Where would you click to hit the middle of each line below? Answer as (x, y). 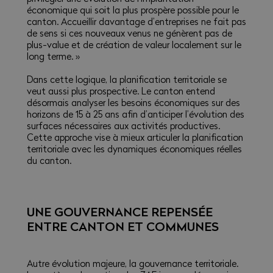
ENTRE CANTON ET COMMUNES (122, 226)
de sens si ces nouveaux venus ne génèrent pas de (129, 33)
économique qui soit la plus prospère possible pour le (133, 10)
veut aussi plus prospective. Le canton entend (121, 91)
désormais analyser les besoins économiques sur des (133, 103)
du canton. (49, 161)
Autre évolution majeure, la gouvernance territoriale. (132, 264)
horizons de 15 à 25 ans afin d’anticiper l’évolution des (135, 114)
